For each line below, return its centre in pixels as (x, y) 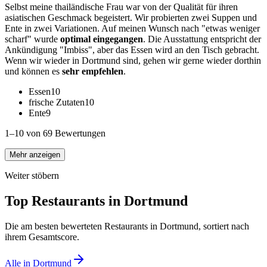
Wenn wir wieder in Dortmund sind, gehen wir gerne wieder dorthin (133, 61)
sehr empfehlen (93, 72)
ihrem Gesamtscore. (42, 237)
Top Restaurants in (64, 201)
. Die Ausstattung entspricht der (202, 39)
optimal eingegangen (102, 39)
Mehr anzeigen (35, 155)
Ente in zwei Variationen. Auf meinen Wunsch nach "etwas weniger (132, 29)
